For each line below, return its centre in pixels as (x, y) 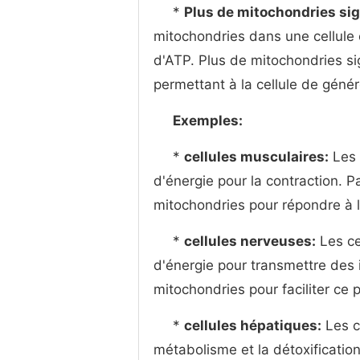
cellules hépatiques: (253, 325)
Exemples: (208, 121)
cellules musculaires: (256, 157)
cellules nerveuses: (250, 241)
